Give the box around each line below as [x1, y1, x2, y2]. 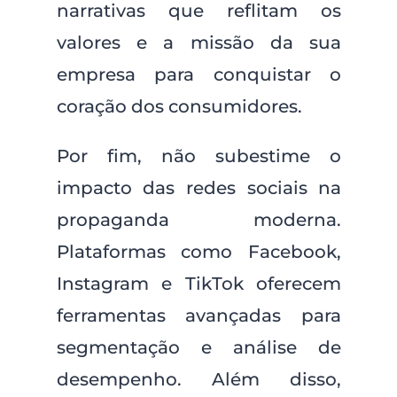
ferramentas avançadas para [56, 305, 342, 326]
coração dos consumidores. [56, 96, 302, 117]
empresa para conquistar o [56, 64, 342, 85]
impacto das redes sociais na [56, 177, 342, 198]
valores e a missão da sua [56, 32, 342, 53]
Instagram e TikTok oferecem [56, 273, 342, 294]
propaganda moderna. [56, 209, 342, 230]
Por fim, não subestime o [56, 145, 342, 167]
